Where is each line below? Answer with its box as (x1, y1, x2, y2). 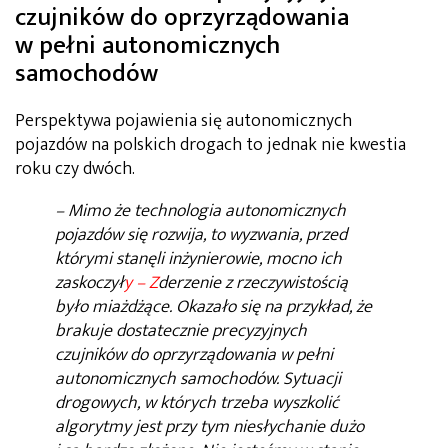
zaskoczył (55, 267, 124, 298)
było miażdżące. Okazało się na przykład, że (55, 291, 372, 322)
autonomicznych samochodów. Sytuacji (55, 363, 341, 394)
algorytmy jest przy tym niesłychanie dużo (55, 411, 364, 442)
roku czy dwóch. (15, 153, 135, 184)
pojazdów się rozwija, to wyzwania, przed (55, 219, 347, 250)
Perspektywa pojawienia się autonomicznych (15, 105, 352, 136)
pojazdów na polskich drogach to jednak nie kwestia (15, 129, 406, 160)
